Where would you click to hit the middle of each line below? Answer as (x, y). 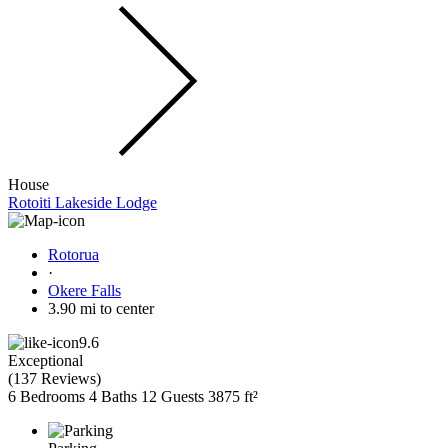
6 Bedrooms (46, 397)
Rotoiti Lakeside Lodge (82, 203)
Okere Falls (84, 291)
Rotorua (73, 255)
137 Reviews (54, 379)
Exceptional (45, 361)
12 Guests (172, 397)
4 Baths (113, 397)
